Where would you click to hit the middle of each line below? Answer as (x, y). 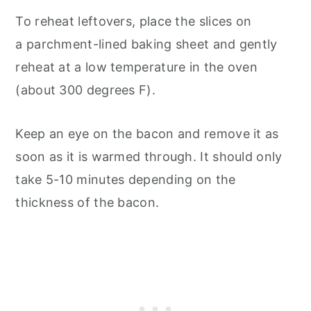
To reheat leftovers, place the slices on (134, 21)
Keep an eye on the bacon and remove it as (147, 133)
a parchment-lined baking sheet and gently (146, 44)
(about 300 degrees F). (85, 90)
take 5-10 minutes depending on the (126, 179)
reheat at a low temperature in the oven (137, 67)
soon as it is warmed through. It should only (149, 156)
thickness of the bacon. (89, 202)
